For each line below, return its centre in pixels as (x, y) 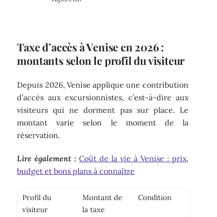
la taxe (94, 209)
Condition (155, 197)
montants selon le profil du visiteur (101, 61)
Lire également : (47, 159)
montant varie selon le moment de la (103, 122)
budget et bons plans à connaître (76, 171)
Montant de (102, 197)
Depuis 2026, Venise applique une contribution (103, 85)
